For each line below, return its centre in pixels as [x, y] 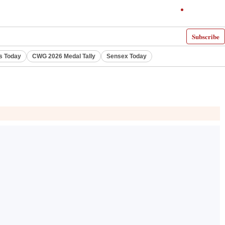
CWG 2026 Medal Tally [64, 56]
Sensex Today [127, 56]
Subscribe [206, 36]
